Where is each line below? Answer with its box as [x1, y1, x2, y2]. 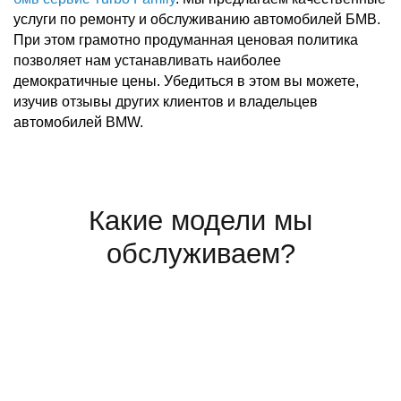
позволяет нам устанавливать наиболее [13, 53, 281, 68]
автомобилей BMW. [13, 115, 143, 130]
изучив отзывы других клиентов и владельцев [13, 94, 318, 109]
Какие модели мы [89, 205, 312, 236]
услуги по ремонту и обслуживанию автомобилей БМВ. [13, 12, 380, 27]
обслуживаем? [106, 238, 295, 269]
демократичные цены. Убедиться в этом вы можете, [13, 73, 359, 89]
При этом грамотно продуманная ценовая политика [13, 32, 358, 47]
